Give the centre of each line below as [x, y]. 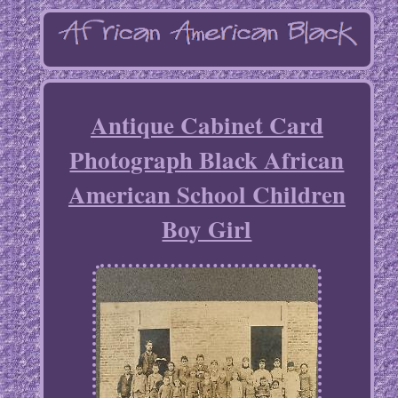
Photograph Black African [207, 160]
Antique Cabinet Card [207, 125]
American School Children [207, 195]
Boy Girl [207, 229]
